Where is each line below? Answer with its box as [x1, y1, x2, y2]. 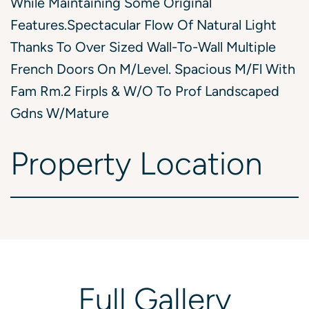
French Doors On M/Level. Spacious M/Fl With [10, 61, 295, 77]
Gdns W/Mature [10, 106, 109, 121]
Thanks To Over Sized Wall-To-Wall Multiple [10, 39, 276, 55]
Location [139, 146, 262, 182]
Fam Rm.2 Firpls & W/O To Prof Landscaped [10, 83, 279, 99]
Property [10, 146, 131, 182]
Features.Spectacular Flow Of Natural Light [10, 17, 277, 33]
